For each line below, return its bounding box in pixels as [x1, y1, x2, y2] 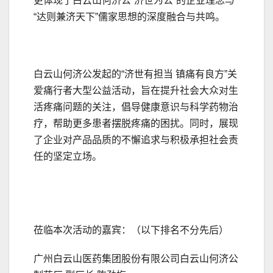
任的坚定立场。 [34, 151, 102, 162]
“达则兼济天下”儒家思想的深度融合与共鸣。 [34, 12, 225, 23]
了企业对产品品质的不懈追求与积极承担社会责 [34, 135, 238, 146]
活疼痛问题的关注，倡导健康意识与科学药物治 [34, 102, 238, 113]
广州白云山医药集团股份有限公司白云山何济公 [34, 253, 238, 264]
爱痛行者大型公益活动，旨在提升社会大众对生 [34, 85, 238, 96]
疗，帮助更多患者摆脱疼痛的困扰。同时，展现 [34, 118, 238, 129]
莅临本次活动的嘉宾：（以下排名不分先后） [34, 225, 229, 236]
